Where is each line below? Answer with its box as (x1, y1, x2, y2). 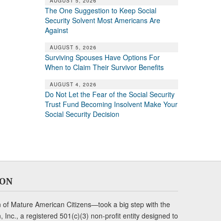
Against (44, 25, 68, 35)
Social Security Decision (44, 109, 119, 119)
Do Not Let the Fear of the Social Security (44, 89, 175, 99)
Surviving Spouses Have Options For (44, 52, 160, 62)
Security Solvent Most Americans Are (44, 15, 160, 25)
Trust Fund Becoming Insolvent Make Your (44, 99, 178, 109)
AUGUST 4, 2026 (49, 80, 97, 88)
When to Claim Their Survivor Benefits (44, 62, 164, 72)
